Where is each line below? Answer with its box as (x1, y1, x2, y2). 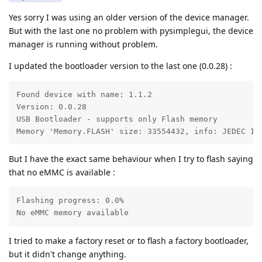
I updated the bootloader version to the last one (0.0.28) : (9, 60, 232, 72)
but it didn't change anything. (9, 248, 126, 260)
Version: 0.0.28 (16, 102, 87, 111)
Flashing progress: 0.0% (16, 196, 124, 205)
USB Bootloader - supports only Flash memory (16, 114, 218, 123)
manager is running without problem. (9, 39, 158, 50)
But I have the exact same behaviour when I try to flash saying (9, 153, 253, 164)
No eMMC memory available (16, 208, 129, 218)
